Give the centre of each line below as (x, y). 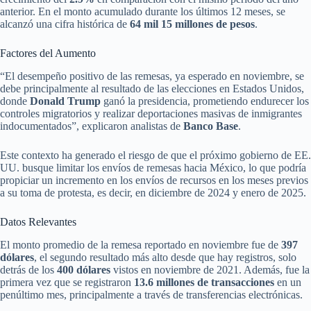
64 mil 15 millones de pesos (192, 24)
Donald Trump (65, 101)
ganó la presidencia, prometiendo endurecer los (205, 101)
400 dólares (84, 269)
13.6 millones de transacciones (204, 282)
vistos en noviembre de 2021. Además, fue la (210, 269)
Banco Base (211, 126)
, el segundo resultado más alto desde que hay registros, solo (165, 257)
